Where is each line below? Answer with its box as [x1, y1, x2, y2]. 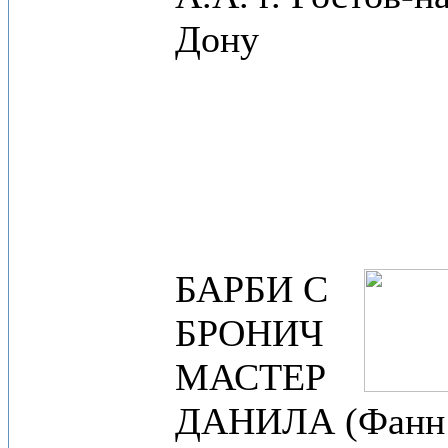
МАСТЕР [175, 356, 326, 398]
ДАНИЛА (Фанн [175, 400, 445, 442]
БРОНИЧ [175, 312, 324, 354]
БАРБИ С [175, 268, 328, 310]
